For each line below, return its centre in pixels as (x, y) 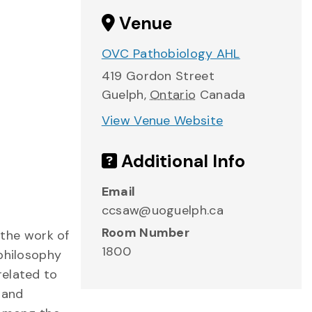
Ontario (173, 95)
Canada (223, 95)
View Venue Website (162, 120)
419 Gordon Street (158, 76)
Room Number (146, 233)
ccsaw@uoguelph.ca (162, 210)
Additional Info (181, 161)
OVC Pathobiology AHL (171, 54)
